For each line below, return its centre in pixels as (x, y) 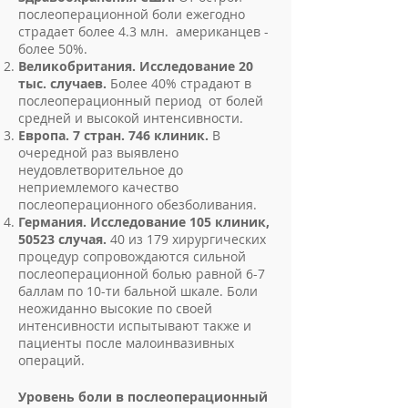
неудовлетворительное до (101, 170)
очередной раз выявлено (98, 153)
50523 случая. (64, 239)
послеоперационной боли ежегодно (132, 14)
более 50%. (53, 49)
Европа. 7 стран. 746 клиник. (113, 135)
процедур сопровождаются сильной (132, 256)
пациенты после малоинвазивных (126, 343)
